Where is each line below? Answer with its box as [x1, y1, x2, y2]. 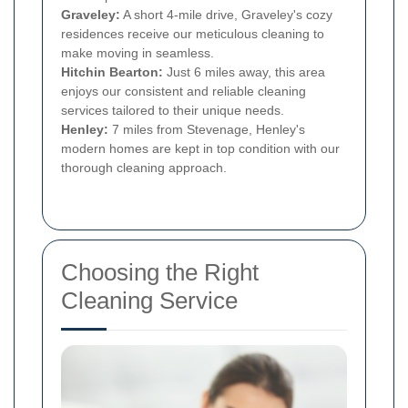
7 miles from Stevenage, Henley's [108, 122, 305, 138]
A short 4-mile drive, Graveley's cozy [120, 7, 332, 23]
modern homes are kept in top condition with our [61, 141, 340, 157]
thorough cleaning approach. [61, 160, 227, 176]
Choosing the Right [61, 259, 259, 287]
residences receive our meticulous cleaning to [61, 26, 324, 42]
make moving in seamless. [61, 46, 214, 61]
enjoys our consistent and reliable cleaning [61, 84, 306, 99]
